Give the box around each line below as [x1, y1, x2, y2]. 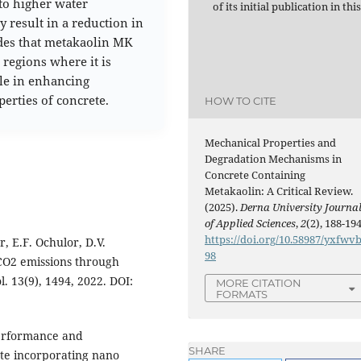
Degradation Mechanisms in [205, 151, 342, 166]
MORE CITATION [216, 276, 302, 289]
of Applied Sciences [205, 215, 297, 230]
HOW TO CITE [205, 94, 277, 108]
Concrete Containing [205, 167, 306, 182]
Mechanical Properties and [205, 135, 337, 150]
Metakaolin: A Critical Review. [205, 183, 354, 198]
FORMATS [216, 287, 268, 301]
